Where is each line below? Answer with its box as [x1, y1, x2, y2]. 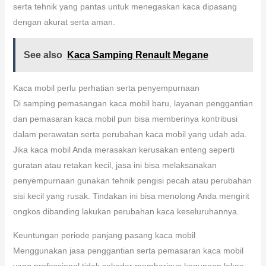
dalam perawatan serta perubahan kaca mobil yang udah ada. [12, 129, 247, 139]
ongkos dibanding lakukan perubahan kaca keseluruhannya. [12, 206, 239, 216]
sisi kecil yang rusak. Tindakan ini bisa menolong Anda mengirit [12, 191, 249, 201]
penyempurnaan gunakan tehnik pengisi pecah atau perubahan [12, 175, 252, 185]
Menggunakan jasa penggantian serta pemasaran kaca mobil [12, 245, 243, 255]
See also [23, 49, 62, 60]
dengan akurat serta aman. [12, 17, 115, 27]
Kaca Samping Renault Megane [66, 49, 208, 60]
